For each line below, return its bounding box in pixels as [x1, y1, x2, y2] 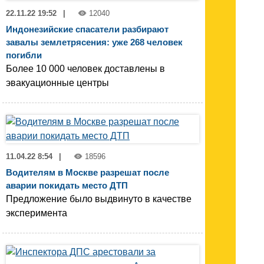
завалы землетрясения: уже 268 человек [6, 37, 183, 48]
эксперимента [6, 208, 67, 219]
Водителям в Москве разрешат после [6, 167, 169, 178]
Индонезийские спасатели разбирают [6, 24, 169, 35]
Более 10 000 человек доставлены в [6, 64, 165, 74]
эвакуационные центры [6, 78, 109, 88]
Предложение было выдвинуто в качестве [6, 194, 192, 204]
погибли [6, 50, 42, 61]
